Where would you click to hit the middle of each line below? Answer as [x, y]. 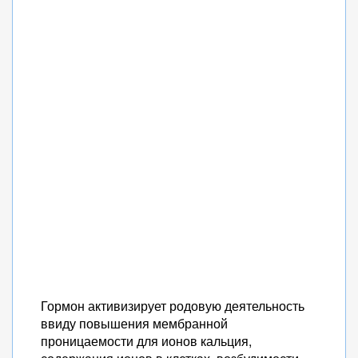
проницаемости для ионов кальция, [146, 341]
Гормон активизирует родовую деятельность [173, 306]
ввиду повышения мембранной [134, 323]
